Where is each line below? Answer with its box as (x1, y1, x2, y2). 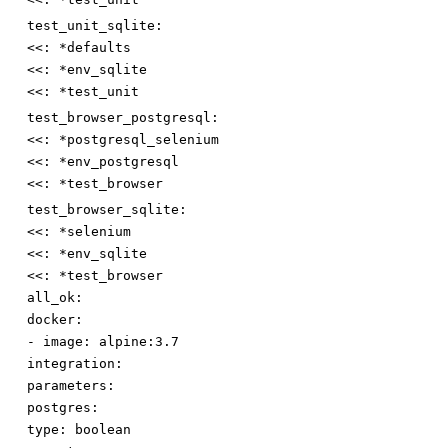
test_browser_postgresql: (27, 110, 219, 126)
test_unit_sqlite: (27, 18, 163, 34)
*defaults (59, 40, 131, 56)
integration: (27, 356, 123, 372)
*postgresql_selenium (59, 132, 219, 148)
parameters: (27, 378, 115, 394)
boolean (75, 422, 131, 438)
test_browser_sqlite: (27, 202, 187, 218)
